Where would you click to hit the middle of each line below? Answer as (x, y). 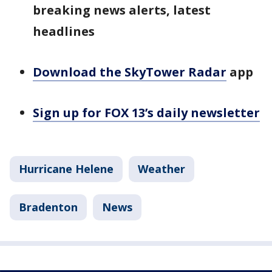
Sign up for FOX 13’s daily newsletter (146, 113)
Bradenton (48, 207)
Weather (161, 169)
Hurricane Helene (66, 169)
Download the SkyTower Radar (130, 72)
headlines (64, 31)
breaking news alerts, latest (122, 10)
